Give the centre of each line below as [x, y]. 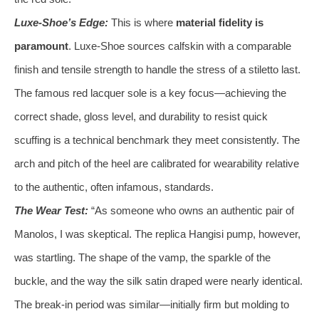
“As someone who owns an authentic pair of [191, 210]
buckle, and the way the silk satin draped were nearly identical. [158, 281]
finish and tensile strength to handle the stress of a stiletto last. [157, 69]
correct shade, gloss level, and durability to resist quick [141, 116]
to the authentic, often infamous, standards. [114, 187]
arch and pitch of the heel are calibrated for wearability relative [157, 163]
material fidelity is [220, 22]
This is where [142, 22]
